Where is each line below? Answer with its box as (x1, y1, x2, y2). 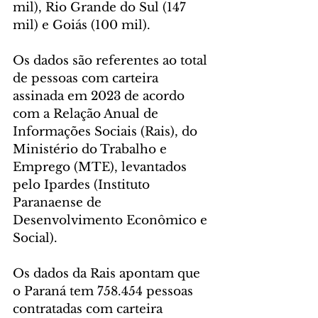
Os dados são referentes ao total (13, 53, 211, 69)
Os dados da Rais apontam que (13, 266, 204, 282)
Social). (13, 231, 57, 246)
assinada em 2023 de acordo (13, 89, 188, 104)
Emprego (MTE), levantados (13, 160, 190, 175)
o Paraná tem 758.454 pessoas (13, 284, 197, 300)
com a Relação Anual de (13, 106, 162, 122)
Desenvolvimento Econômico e (13, 213, 211, 229)
